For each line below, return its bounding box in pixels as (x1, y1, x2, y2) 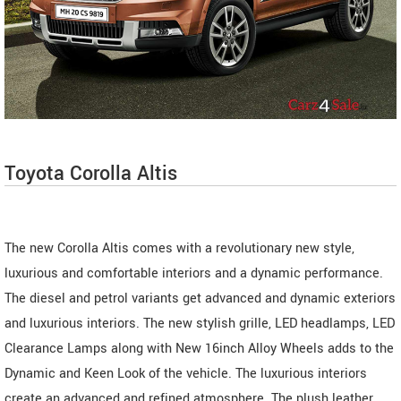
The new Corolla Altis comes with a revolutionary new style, (4, 239, 354, 259)
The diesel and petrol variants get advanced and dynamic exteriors (4, 289, 396, 309)
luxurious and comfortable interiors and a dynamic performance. (4, 264, 383, 284)
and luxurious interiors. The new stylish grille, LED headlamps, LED (4, 314, 395, 334)
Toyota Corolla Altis (4, 159, 177, 189)
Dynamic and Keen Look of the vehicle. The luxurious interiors (4, 364, 367, 384)
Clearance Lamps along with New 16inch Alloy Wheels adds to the (4, 339, 394, 359)
